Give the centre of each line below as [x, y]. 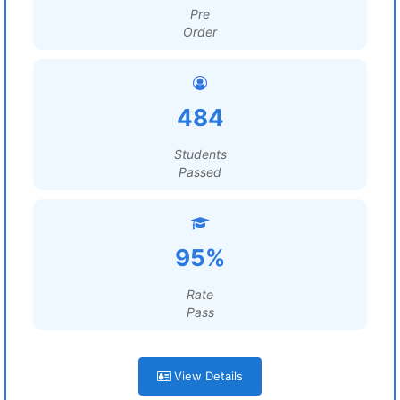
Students [200, 154]
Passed [200, 172]
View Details [207, 376]
